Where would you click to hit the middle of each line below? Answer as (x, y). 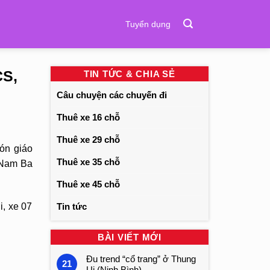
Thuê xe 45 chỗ (88, 184)
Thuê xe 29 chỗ (88, 140)
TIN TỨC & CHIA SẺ (129, 74)
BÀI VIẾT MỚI (129, 237)
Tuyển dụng (148, 24)
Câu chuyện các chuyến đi (111, 95)
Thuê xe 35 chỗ (88, 162)
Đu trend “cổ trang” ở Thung (141, 259)
